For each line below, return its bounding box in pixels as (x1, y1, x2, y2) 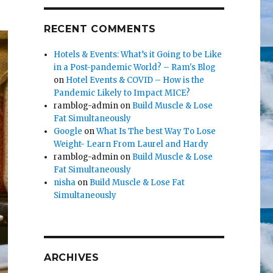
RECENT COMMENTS (43, 23, 157, 35)
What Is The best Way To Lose (96, 126, 216, 137)
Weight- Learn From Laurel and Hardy (54, 139, 209, 150)
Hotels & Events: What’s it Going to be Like (54, 49, 222, 60)
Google (54, 126, 83, 137)
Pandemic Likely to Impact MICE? (54, 88, 191, 99)
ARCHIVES (43, 252, 99, 264)
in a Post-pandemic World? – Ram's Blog (54, 62, 216, 73)
